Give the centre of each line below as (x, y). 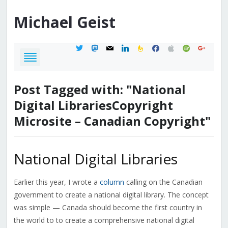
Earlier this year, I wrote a (56, 182)
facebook (166, 47)
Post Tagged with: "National (99, 90)
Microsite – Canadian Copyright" (112, 121)
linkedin (133, 47)
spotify (193, 47)
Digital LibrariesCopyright (93, 105)
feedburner (154, 47)
